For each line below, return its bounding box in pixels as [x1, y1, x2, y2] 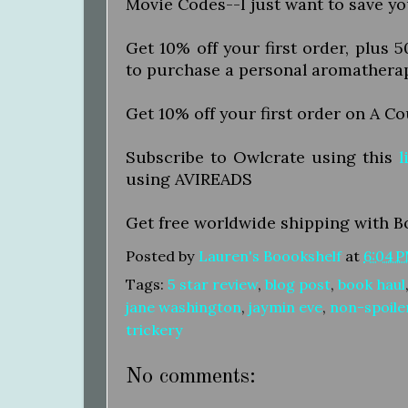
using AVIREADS [126, 168, 252, 190]
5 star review [168, 275, 258, 294]
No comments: [126, 366, 256, 389]
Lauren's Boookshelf [199, 246, 342, 265]
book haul [338, 275, 405, 294]
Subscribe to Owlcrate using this [126, 147, 399, 168]
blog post [265, 275, 331, 294]
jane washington [126, 298, 241, 317]
